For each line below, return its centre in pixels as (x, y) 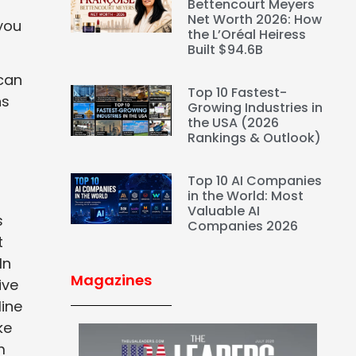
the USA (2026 (234, 123)
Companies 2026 (243, 226)
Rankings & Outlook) (255, 138)
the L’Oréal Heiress (247, 35)
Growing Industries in (255, 108)
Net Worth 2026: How (255, 20)
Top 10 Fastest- (238, 93)
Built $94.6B (227, 50)
